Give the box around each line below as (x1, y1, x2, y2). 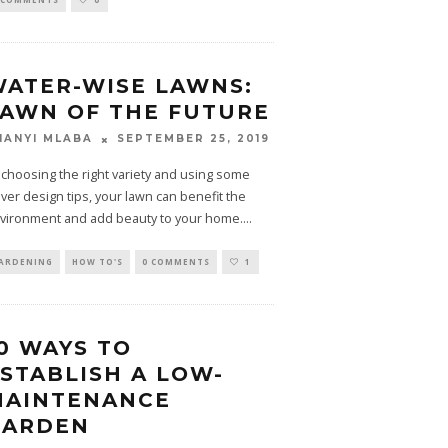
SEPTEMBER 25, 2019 (116, 132, 270, 146)
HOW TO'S (71, 255, 123, 267)
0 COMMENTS (141, 255, 210, 267)
